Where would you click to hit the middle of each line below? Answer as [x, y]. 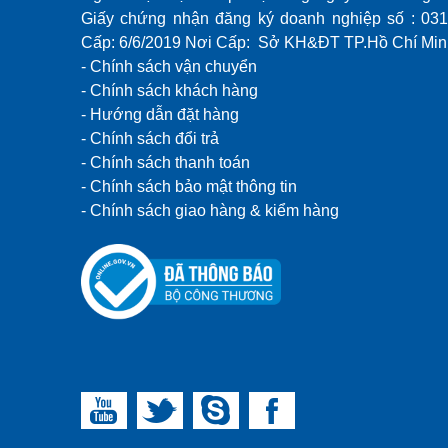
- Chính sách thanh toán [165, 163]
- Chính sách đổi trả [149, 139]
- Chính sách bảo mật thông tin [188, 187]
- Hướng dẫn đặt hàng [159, 115]
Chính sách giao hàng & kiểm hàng [214, 211]
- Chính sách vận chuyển [168, 67]
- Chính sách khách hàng [169, 91]
